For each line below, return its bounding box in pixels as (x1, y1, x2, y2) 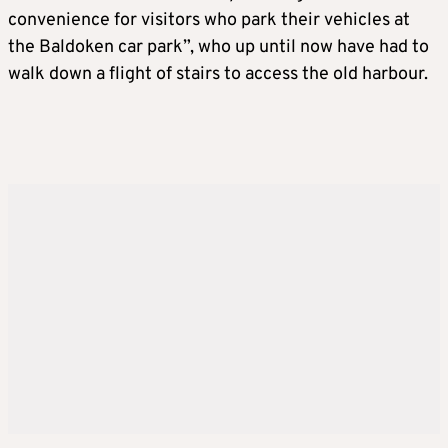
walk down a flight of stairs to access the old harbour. (8, 63, 428, 86)
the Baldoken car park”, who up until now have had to (8, 36, 429, 59)
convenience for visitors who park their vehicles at (8, 9, 410, 32)
